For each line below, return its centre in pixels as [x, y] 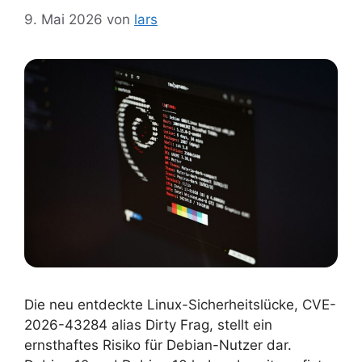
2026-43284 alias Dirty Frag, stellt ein [148, 325]
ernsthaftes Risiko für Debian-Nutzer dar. [158, 345]
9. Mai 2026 [63, 19]
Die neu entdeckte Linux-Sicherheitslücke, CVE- [180, 305]
